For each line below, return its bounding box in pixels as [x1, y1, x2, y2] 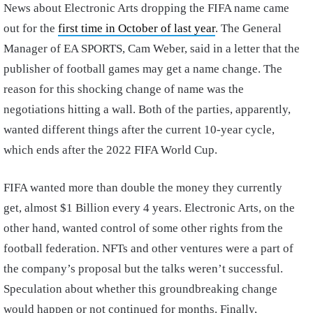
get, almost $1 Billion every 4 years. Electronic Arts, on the [3, 201, 295, 214]
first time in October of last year [58, 21, 215, 35]
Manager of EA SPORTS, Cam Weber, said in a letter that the [3, 41, 300, 55]
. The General [215, 21, 282, 35]
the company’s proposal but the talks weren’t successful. [3, 261, 283, 275]
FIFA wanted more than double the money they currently [3, 180, 282, 194]
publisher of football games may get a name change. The [3, 61, 282, 75]
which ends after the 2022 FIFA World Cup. [3, 143, 217, 156]
